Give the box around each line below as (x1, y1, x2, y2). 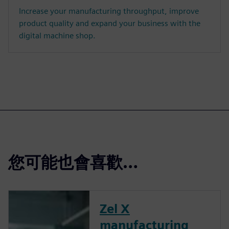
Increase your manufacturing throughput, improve (19, 6, 199, 16)
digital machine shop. (19, 30, 96, 40)
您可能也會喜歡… (8, 152, 138, 172)
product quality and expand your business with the (19, 18, 200, 28)
